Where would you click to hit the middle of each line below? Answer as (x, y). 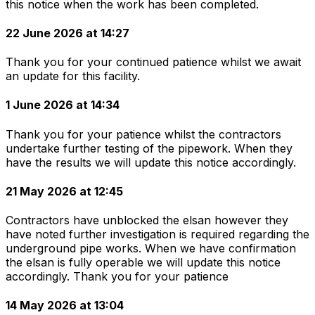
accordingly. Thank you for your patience (117, 277)
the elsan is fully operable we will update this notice (143, 263)
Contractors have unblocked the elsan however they (147, 220)
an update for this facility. (73, 76)
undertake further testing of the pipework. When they (149, 148)
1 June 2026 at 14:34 (63, 105)
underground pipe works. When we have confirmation (151, 249)
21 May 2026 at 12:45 (64, 191)
